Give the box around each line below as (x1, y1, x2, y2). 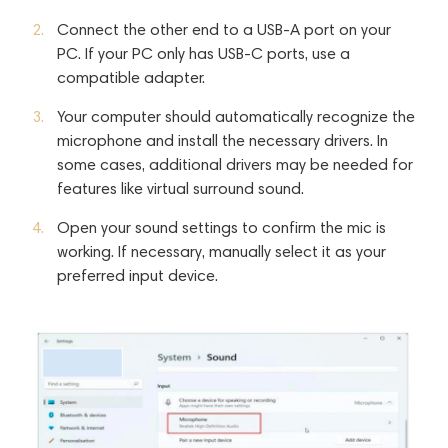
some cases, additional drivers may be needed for (57, 154, 413, 174)
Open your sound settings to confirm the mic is (57, 217, 386, 237)
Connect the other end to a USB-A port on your (57, 19, 391, 39)
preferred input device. (57, 265, 218, 285)
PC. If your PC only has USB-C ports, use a (57, 43, 350, 63)
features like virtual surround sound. (57, 178, 304, 198)
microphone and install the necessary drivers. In (57, 130, 388, 150)
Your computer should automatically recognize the (57, 106, 415, 126)
